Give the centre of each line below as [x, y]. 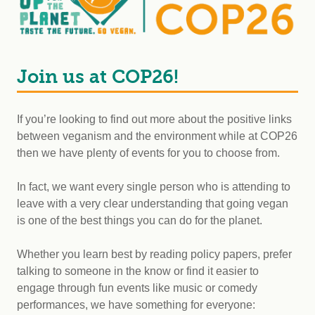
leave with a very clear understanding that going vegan [153, 204]
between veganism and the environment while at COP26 [157, 136]
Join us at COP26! [98, 77]
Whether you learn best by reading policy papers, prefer [154, 255]
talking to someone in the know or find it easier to [138, 271]
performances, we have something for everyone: [137, 305]
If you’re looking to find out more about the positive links [154, 120]
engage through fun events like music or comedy [137, 288]
